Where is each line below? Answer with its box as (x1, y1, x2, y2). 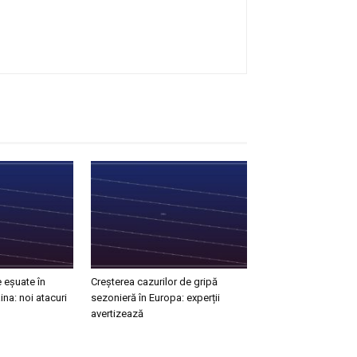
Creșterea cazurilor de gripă (91, 275, 218, 288)
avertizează (91, 307, 143, 320)
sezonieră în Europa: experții (91, 291, 220, 304)
